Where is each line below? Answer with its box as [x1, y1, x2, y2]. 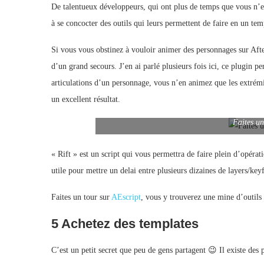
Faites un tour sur [51, 192, 111, 202]
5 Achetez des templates [51, 216, 199, 231]
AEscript [111, 192, 141, 202]
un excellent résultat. [51, 94, 120, 104]
